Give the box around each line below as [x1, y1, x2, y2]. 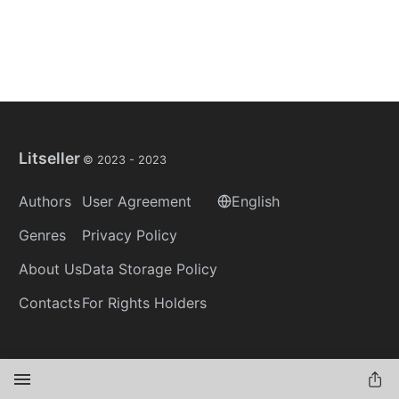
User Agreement [82, 192, 191, 210]
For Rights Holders [82, 294, 207, 312]
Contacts [19, 294, 80, 312]
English [232, 192, 280, 210]
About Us [19, 260, 82, 278]
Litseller [19, 149, 80, 167]
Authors [19, 192, 71, 210]
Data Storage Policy [82, 260, 217, 278]
